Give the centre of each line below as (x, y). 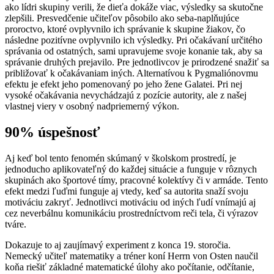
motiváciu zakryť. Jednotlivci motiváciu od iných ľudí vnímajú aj (130, 202)
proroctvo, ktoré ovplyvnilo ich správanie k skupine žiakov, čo (125, 29)
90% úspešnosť (53, 132)
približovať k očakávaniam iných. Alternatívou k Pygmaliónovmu (131, 73)
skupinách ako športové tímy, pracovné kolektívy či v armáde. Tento (136, 180)
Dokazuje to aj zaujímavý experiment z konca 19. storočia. (118, 245)
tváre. (16, 224)
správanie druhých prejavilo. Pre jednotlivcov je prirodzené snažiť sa (137, 62)
